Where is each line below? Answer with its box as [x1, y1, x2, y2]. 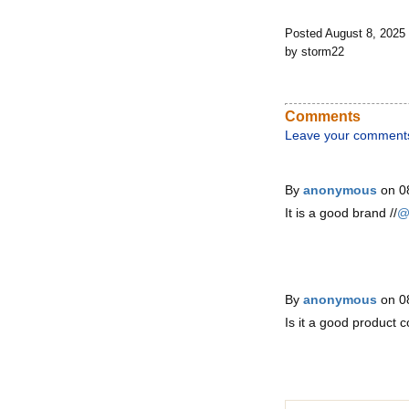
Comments [285, 109, 361, 124]
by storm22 [285, 45, 344, 58]
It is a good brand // [285, 205, 397, 220]
